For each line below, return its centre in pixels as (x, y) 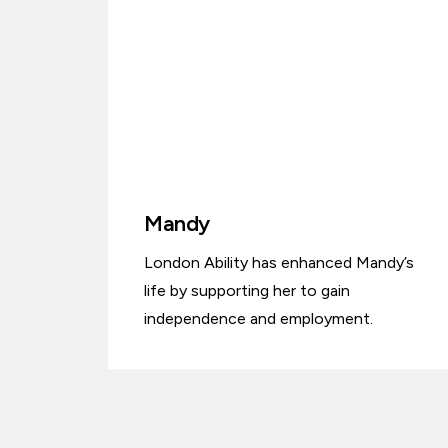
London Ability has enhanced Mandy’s (279, 263)
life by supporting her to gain (247, 291)
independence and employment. (258, 319)
